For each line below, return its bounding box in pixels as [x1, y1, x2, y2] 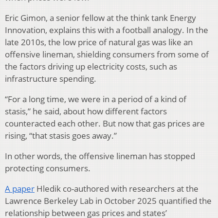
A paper [5, 183, 35, 195]
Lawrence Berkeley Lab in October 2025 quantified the [5, 195, 212, 207]
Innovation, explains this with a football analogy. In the [5, 24, 208, 36]
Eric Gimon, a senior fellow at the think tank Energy [5, 12, 196, 24]
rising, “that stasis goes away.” [5, 130, 117, 142]
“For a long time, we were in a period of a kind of [5, 93, 186, 105]
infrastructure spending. [5, 73, 96, 85]
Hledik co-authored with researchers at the [35, 183, 199, 195]
